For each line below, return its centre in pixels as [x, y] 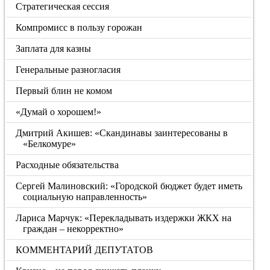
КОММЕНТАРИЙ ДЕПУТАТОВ [85, 250]
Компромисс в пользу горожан [79, 27]
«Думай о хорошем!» [59, 112]
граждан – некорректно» [73, 229]
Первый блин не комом [64, 91]
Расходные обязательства [67, 165]
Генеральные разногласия [68, 70]
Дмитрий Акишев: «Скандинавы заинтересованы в [122, 133]
